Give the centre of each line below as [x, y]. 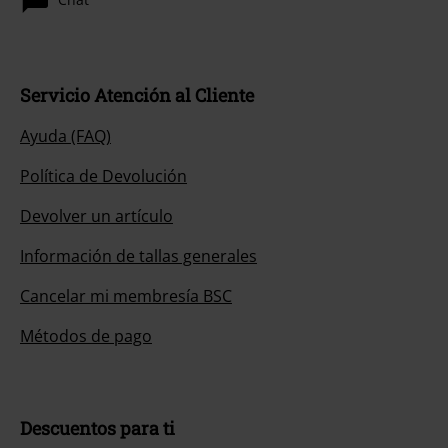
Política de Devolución [103, 176]
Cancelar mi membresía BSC [126, 296]
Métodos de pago [86, 336]
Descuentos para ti [97, 428]
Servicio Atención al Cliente [137, 95]
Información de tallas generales [138, 256]
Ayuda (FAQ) [65, 136]
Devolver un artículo [96, 216]
